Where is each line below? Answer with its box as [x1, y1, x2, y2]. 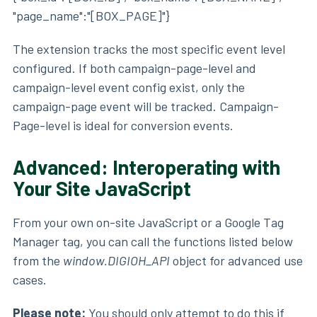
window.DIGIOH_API [63, 253, 170, 269]
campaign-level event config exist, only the [13, 79, 245, 96]
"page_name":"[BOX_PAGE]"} [13, 8, 170, 24]
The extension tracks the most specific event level [13, 41, 285, 57]
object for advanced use [170, 253, 303, 269]
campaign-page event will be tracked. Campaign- [13, 98, 279, 115]
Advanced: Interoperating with [13, 155, 280, 180]
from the [13, 253, 63, 269]
